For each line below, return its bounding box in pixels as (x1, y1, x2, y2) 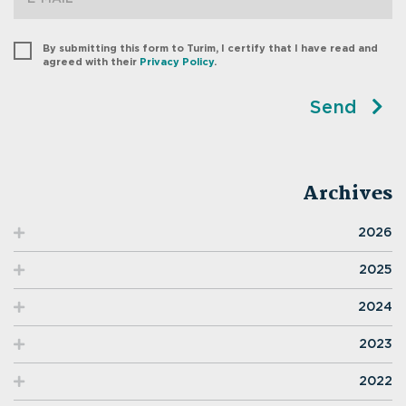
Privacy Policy (140, 57, 214, 67)
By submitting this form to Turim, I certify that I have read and (43, 43, 378, 53)
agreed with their (43, 57, 140, 67)
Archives (303, 179, 392, 209)
